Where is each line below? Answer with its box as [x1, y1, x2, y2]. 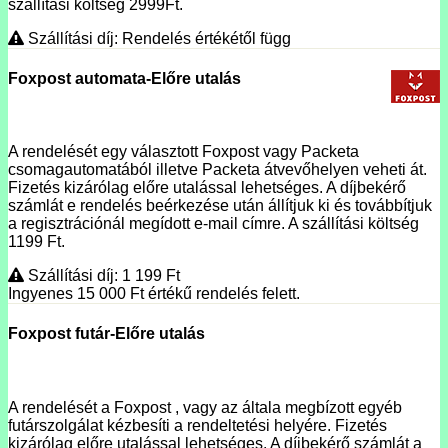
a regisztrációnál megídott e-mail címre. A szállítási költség [8, 215, 419, 233]
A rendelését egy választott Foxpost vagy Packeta [8, 143, 359, 161]
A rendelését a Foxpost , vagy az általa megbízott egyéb [8, 398, 402, 416]
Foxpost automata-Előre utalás [8, 69, 241, 87]
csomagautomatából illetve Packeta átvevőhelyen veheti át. [8, 161, 427, 179]
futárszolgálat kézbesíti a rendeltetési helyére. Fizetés [8, 416, 387, 434]
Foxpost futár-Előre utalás [8, 325, 205, 343]
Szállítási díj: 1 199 [24, 267, 166, 285]
